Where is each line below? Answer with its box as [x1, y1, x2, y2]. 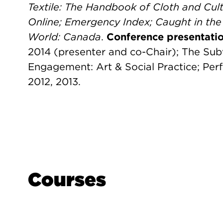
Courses [28, 168, 106, 191]
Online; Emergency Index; [28, 16, 152, 28]
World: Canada [28, 31, 101, 43]
